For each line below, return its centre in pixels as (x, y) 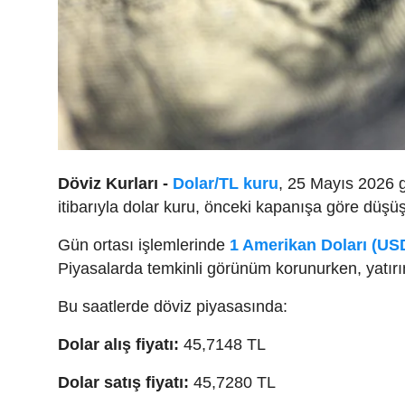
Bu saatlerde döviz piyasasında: (173, 307)
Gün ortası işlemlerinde (144, 245)
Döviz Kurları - (113, 184)
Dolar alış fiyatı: (118, 345)
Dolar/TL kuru (226, 184)
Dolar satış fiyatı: (123, 383)
